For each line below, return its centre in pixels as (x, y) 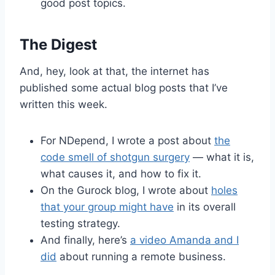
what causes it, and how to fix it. (121, 173)
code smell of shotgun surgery (115, 157)
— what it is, (222, 157)
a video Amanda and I (184, 240)
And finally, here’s (85, 240)
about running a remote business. (141, 256)
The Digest (58, 44)
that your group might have (107, 207)
